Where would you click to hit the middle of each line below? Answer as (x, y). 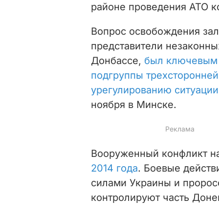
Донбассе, (118, 60)
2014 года (114, 168)
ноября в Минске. (134, 104)
